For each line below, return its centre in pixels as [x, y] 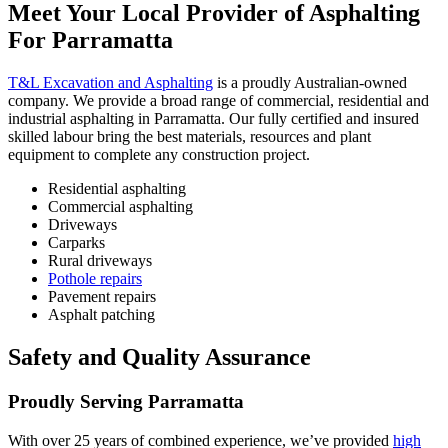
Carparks [76, 243]
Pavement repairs [102, 297]
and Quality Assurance [194, 356]
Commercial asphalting [120, 207]
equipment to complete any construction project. [159, 155]
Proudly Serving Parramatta [126, 401]
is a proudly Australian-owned [310, 83]
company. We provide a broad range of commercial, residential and [218, 101]
